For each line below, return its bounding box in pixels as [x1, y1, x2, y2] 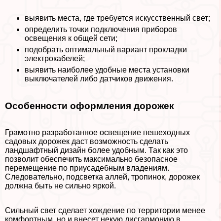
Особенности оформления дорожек [5, 100, 174, 111]
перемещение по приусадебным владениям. [5, 164, 169, 173]
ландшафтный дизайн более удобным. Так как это [5, 146, 188, 155]
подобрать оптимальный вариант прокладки [25, 45, 187, 54]
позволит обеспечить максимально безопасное [5, 155, 178, 164]
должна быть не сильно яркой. [5, 182, 116, 190]
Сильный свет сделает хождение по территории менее [5, 206, 205, 215]
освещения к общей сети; [25, 34, 117, 42]
